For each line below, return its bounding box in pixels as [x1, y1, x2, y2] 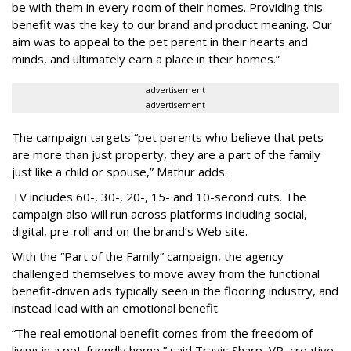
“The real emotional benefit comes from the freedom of [12, 325, 313, 342]
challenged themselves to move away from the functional [12, 266, 320, 282]
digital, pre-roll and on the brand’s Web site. [12, 223, 248, 240]
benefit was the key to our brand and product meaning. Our [12, 16, 332, 33]
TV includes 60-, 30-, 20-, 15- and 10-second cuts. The [12, 189, 306, 205]
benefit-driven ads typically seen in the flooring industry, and [12, 283, 338, 299]
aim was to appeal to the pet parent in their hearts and [12, 34, 308, 50]
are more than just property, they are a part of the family [12, 147, 320, 163]
